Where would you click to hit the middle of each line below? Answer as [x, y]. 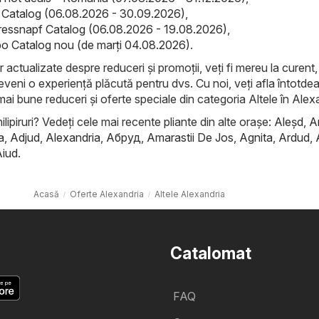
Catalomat [211, 253]
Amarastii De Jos [190, 137]
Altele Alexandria [190, 194]
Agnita [256, 137]
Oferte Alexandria [107, 194]
